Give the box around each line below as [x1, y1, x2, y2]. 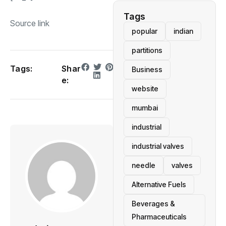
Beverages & [132, 199, 175, 208]
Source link [10, 18, 49, 28]
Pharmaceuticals [132, 212, 187, 221]
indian [174, 27, 193, 35]
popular [132, 27, 157, 35]
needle [132, 161, 155, 169]
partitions [132, 46, 162, 54]
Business [132, 65, 162, 74]
